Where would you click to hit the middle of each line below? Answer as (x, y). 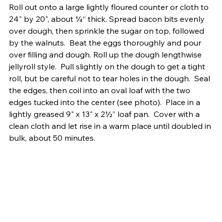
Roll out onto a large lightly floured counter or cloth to (110, 7)
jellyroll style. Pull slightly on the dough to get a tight (108, 67)
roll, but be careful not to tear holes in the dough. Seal (111, 79)
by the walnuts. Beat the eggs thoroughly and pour (106, 43)
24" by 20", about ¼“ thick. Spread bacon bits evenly (108, 19)
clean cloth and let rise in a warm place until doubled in (111, 126)
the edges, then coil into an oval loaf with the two (101, 90)
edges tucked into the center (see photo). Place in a (106, 102)
